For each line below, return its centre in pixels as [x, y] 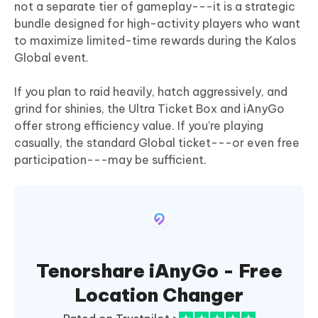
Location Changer [159, 295]
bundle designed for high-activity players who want [157, 24]
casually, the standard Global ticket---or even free [157, 143]
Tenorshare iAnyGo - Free [159, 271]
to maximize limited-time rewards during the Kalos [155, 41]
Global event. [51, 58]
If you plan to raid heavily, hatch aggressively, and [151, 92]
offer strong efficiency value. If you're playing [139, 126]
